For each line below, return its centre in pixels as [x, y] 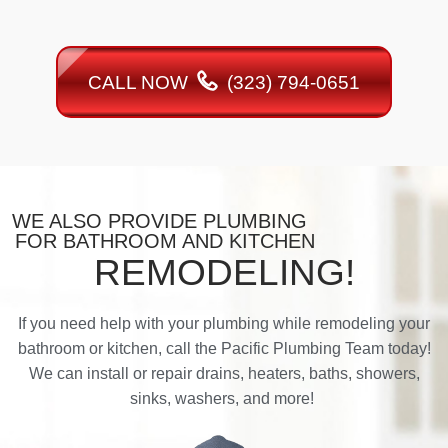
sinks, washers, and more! [224, 399]
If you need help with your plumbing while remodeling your [224, 324]
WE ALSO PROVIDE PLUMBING [165, 221]
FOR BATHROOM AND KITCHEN [165, 241]
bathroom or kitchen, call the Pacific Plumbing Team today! [224, 349]
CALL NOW [140, 83]
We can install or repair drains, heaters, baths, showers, [224, 374]
